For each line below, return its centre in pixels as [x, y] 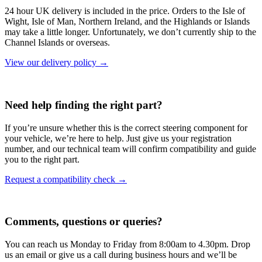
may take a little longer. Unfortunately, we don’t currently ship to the [130, 32]
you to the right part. [42, 159]
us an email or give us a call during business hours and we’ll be [121, 255]
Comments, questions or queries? [84, 222]
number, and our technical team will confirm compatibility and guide [130, 149]
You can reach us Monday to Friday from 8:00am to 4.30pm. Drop [127, 244]
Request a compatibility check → [66, 179]
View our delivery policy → [56, 63]
